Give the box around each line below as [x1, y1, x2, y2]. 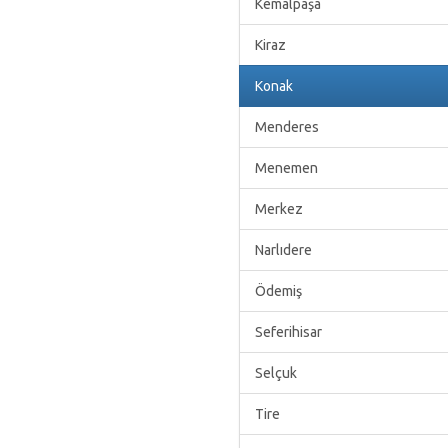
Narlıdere [255, 242, 312, 258]
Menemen [255, 160, 318, 176]
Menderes [255, 119, 319, 135]
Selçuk [255, 365, 297, 381]
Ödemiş [255, 283, 302, 299]
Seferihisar [255, 324, 322, 340]
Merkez [255, 201, 303, 217]
